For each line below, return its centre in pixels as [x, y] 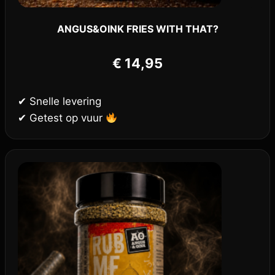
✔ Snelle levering [60, 102]
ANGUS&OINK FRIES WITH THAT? [137, 29]
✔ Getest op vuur [62, 118]
